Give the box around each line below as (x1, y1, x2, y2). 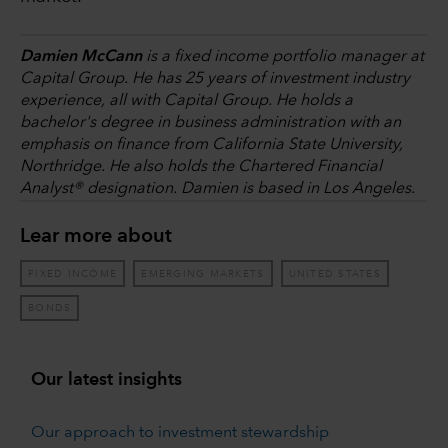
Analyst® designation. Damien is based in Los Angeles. (20, 181, 415, 198)
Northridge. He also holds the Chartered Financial (20, 159, 382, 176)
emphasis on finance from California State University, (20, 137, 403, 154)
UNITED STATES (288, 268, 381, 279)
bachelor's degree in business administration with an (20, 115, 401, 132)
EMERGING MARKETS (141, 268, 265, 279)
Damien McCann (20, 49, 142, 66)
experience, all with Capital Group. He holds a (20, 93, 353, 110)
